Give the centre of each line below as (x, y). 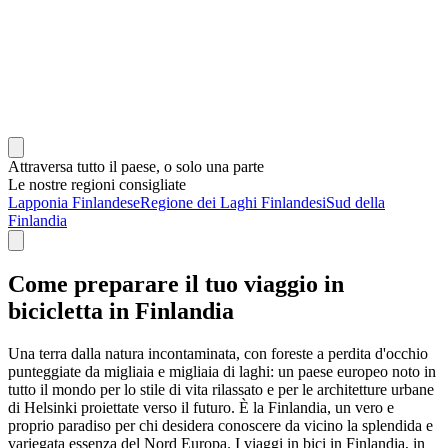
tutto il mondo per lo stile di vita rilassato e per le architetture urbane (221, 389)
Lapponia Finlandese (74, 202)
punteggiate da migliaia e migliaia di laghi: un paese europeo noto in (222, 371)
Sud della (355, 202)
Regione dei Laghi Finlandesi (233, 202)
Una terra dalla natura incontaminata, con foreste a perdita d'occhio (218, 353)
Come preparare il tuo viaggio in (176, 283)
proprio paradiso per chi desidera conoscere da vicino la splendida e (220, 425)
